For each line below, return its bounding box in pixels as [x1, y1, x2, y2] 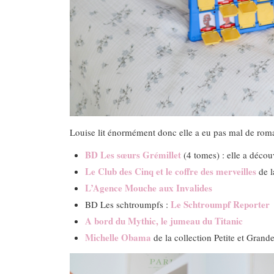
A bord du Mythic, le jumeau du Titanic [85, 213, 243, 228]
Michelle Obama [85, 230, 151, 244]
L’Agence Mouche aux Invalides [85, 180, 212, 194]
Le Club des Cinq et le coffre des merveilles [85, 164, 256, 178]
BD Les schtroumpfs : [85, 198, 171, 210]
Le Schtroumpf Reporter [171, 197, 270, 211]
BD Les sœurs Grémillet [85, 147, 181, 161]
